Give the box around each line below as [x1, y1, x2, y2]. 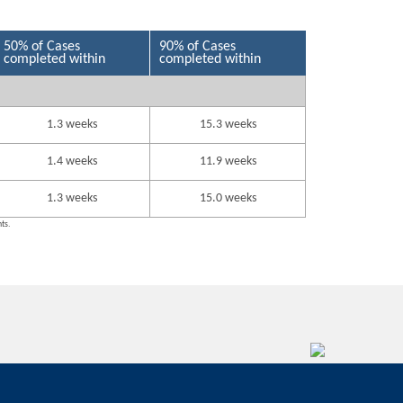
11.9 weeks [199, 155, 256, 168]
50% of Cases [4, 40, 81, 54]
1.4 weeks [47, 155, 98, 168]
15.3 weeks [199, 118, 256, 131]
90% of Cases [159, 40, 237, 54]
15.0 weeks [199, 192, 256, 205]
